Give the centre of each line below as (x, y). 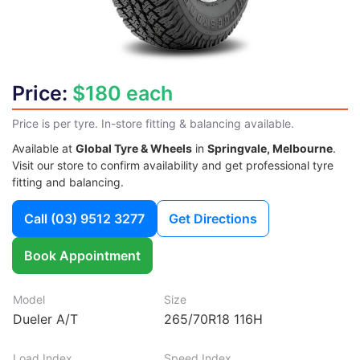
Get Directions (213, 218)
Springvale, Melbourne (270, 148)
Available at (44, 148)
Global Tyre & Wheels (134, 148)
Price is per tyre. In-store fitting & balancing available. (153, 123)
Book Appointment (82, 255)
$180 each (123, 93)
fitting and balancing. (68, 182)
